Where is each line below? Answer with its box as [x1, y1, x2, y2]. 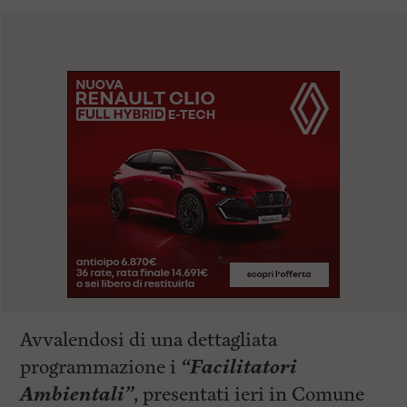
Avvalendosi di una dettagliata [20, 327, 278, 353]
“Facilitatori [176, 354, 298, 381]
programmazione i [20, 354, 177, 381]
